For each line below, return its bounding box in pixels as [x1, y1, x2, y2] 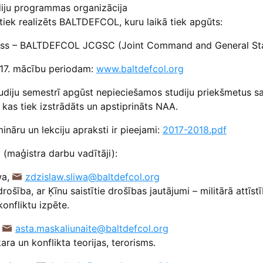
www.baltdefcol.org [96, 63, 184, 75]
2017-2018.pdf [163, 124, 227, 136]
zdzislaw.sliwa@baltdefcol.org [25, 171, 160, 183]
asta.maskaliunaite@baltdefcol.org [15, 222, 168, 235]
